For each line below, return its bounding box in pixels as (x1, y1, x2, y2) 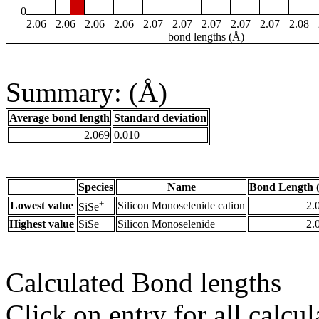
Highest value (9, 218, 74, 231)
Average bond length (9, 112, 110, 125)
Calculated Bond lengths (6, 267, 281, 298)
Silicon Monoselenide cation (117, 199, 245, 212)
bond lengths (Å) (168, 31, 244, 43)
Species (78, 181, 113, 194)
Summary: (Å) (6, 77, 167, 108)
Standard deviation (114, 112, 206, 125)
